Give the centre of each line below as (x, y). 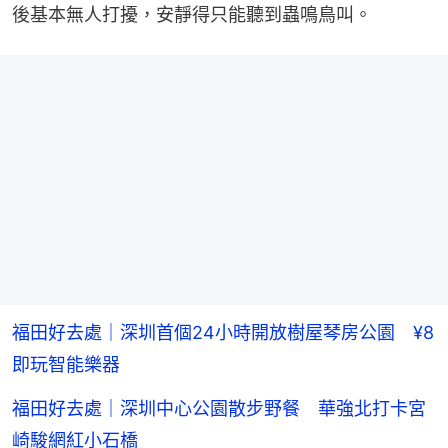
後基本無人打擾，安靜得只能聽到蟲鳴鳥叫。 (192, 15)
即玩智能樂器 (66, 365)
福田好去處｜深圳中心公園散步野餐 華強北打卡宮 (219, 409)
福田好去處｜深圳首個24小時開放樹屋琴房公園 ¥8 (223, 333)
